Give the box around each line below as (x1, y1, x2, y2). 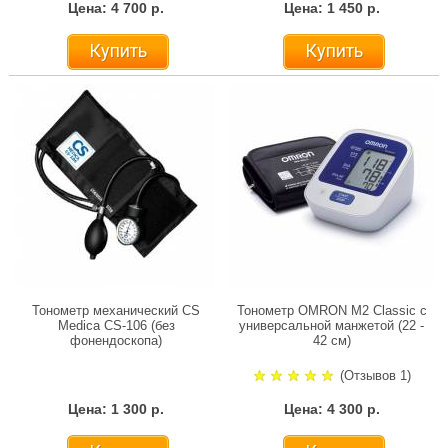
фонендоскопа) (70, 333, 163, 349)
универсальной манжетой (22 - (239, 318, 424, 334)
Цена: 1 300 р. (68, 401, 165, 418)
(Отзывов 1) (340, 368, 411, 384)
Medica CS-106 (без (57, 318, 175, 334)
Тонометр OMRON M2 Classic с (236, 303, 427, 319)
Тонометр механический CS (32, 303, 201, 319)
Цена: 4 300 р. (283, 401, 380, 418)
